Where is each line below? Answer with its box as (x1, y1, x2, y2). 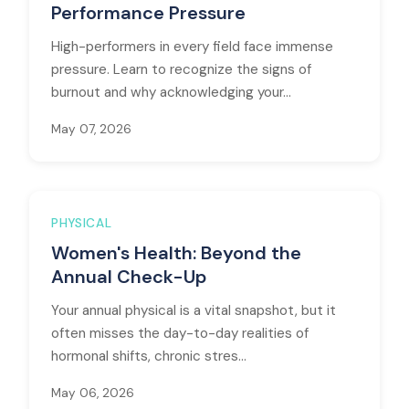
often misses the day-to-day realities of (51, 324, 309, 342)
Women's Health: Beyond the (51, 241, 301, 265)
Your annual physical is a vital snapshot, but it (51, 301, 336, 320)
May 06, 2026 (51, 385, 134, 401)
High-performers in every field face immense (51, 37, 333, 56)
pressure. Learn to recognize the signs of (51, 60, 311, 79)
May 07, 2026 (51, 121, 131, 137)
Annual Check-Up (51, 265, 206, 288)
